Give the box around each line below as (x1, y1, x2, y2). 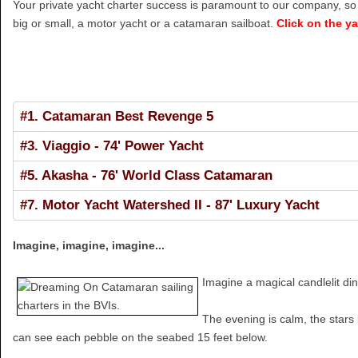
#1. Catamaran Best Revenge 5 (20, 109, 213, 124)
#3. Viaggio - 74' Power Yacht (20, 138, 204, 153)
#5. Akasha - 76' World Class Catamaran (20, 168, 272, 183)
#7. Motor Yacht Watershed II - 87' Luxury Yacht (20, 197, 320, 213)
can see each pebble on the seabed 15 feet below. (13, 331, 268, 344)
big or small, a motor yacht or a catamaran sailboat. (13, 17, 276, 30)
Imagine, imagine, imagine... (13, 239, 165, 252)
